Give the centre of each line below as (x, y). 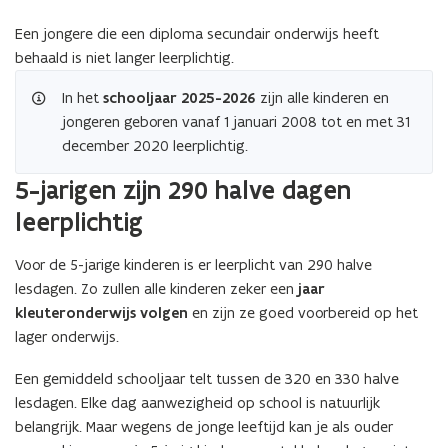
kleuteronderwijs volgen (101, 313)
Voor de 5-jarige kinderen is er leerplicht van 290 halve (193, 264)
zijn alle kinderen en (322, 97)
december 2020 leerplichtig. (155, 145)
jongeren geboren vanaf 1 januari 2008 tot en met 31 (236, 121)
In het (82, 97)
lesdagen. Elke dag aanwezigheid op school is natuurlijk (197, 402)
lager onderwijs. (67, 336)
